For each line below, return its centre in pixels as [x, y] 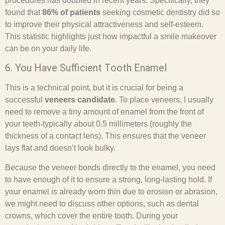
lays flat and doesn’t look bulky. [60, 148]
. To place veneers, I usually [164, 100]
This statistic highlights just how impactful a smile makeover [111, 36]
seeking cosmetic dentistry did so [160, 12]
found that [24, 12]
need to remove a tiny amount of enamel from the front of [104, 112]
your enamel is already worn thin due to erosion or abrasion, [111, 191]
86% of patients [71, 12]
